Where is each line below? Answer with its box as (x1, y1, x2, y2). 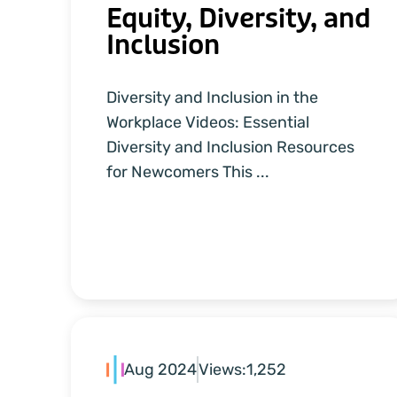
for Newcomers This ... (106, 162, 269, 183)
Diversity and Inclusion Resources (106, 137, 354, 158)
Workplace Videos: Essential (106, 113, 309, 133)
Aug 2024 (124, 359, 197, 379)
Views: (198, 359, 246, 379)
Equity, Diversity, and (106, 2, 370, 36)
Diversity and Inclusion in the (106, 88, 318, 108)
